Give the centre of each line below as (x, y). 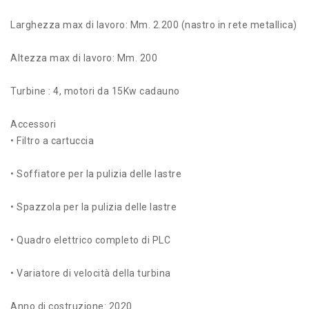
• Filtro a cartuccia (52, 140)
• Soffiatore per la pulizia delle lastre (96, 173)
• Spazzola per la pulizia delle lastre (93, 207)
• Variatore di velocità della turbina (91, 273)
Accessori (33, 124)
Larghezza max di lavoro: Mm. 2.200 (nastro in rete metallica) (154, 24)
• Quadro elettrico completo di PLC (90, 240)
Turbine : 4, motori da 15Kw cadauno (95, 91)
